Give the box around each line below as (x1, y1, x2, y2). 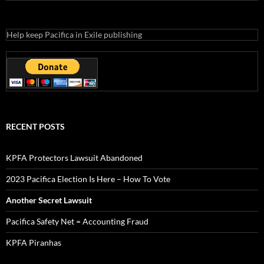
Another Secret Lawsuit (6, 195, 92, 205)
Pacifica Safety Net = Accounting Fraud (6, 216, 148, 226)
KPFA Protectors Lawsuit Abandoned (6, 153, 143, 163)
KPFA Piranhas (6, 237, 61, 247)
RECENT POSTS (6, 121, 65, 131)
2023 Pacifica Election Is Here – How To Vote (6, 174, 170, 184)
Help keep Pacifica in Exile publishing (6, 29, 142, 39)
